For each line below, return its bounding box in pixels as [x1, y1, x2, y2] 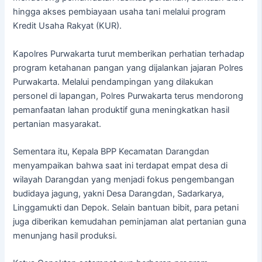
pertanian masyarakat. [13, 118, 102, 129]
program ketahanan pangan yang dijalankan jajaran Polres [13, 62, 244, 73]
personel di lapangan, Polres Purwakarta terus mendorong [13, 90, 244, 101]
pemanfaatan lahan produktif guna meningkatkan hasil [13, 104, 230, 115]
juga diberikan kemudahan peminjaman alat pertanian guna [13, 216, 247, 227]
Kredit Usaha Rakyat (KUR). [13, 20, 122, 32]
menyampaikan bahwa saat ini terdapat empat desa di [13, 160, 228, 171]
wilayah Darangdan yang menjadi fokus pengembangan [13, 174, 235, 185]
